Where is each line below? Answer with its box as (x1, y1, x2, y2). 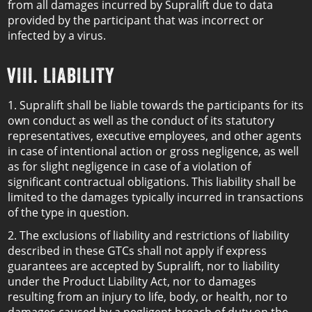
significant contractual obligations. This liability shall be (8, 174, 296, 189)
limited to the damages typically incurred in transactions (8, 189, 304, 205)
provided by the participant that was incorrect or (8, 13, 264, 28)
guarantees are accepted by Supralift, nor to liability (8, 258, 279, 274)
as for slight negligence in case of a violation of (8, 159, 251, 174)
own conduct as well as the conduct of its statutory (8, 113, 274, 128)
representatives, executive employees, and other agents (8, 128, 302, 143)
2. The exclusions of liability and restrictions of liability (8, 228, 289, 243)
